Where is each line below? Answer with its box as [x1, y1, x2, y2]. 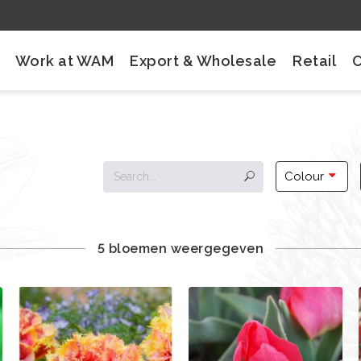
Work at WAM [15, 52, 114, 69]
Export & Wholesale [130, 52, 277, 69]
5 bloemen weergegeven [97, 241, 264, 256]
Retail [293, 52, 337, 69]
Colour [284, 169, 324, 184]
